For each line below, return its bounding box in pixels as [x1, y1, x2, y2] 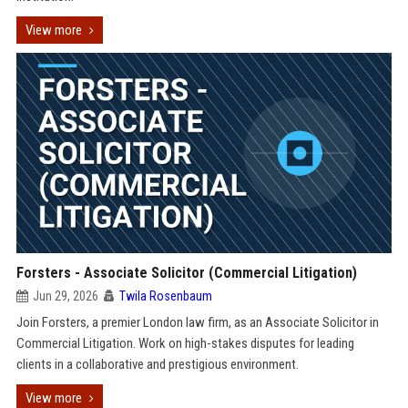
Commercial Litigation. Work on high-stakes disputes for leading [15, 335, 354, 352]
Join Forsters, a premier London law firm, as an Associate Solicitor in [15, 314, 379, 331]
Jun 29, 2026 [32, 289, 98, 303]
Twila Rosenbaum [118, 289, 212, 303]
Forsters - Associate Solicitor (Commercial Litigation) [15, 264, 357, 281]
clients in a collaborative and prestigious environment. [15, 356, 299, 372]
